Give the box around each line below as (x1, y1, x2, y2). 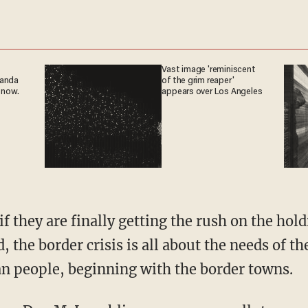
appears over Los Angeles (162, 87, 263, 97)
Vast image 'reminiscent (162, 65, 256, 75)
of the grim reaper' (162, 76, 234, 86)
